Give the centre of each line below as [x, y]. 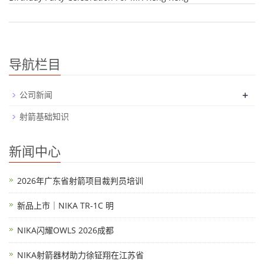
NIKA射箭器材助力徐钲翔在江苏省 [80, 255]
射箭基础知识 [44, 116]
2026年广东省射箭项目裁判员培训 [80, 180]
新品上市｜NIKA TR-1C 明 [65, 205]
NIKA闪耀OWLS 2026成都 [65, 230]
